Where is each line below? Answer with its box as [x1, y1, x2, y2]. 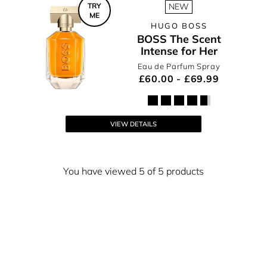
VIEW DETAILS [110, 120, 157, 128]
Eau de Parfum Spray [137, 61, 221, 71]
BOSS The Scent [136, 32, 221, 46]
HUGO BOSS [150, 21, 207, 30]
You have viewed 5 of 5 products [63, 165, 204, 177]
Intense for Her [140, 44, 218, 58]
